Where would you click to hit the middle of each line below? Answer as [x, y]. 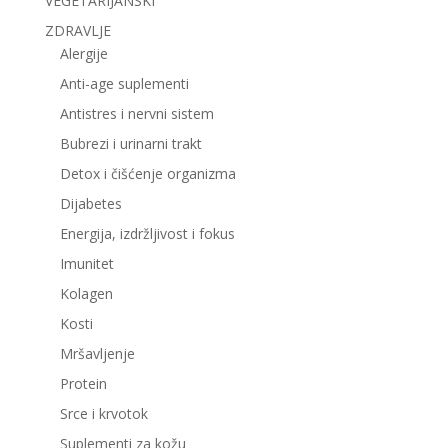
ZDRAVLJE [77, 30]
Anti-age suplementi [124, 83]
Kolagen [86, 293]
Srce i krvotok [103, 413]
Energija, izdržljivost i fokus [147, 233]
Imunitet [86, 263]
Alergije [83, 53]
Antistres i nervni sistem [136, 113]
